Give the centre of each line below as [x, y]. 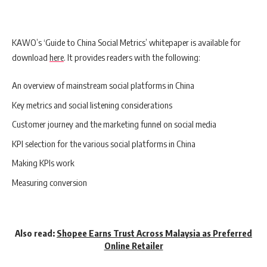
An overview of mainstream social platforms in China [104, 85]
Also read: [36, 233]
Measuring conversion [49, 182]
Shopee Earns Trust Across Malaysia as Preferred [154, 233]
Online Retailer [133, 246]
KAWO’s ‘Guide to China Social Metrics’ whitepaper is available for [126, 42]
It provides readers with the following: [134, 57]
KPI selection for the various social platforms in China [105, 143]
